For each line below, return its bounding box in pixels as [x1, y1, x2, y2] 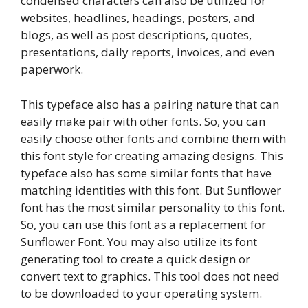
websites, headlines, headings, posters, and [21, 10, 255, 25]
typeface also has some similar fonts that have [21, 164, 272, 181]
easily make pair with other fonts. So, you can [21, 113, 265, 129]
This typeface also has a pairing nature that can [21, 96, 279, 112]
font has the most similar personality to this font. [21, 199, 285, 215]
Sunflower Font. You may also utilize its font [21, 233, 257, 250]
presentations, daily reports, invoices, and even [21, 44, 274, 60]
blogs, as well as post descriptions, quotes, [21, 27, 252, 43]
